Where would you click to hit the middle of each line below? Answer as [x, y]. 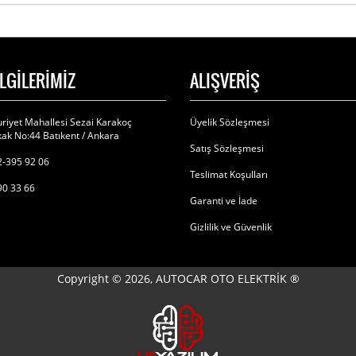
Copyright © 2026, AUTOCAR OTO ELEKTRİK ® [178, 279]
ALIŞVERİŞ [225, 80]
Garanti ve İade [224, 201]
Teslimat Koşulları [229, 174]
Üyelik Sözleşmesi [230, 122]
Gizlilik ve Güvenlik [231, 227]
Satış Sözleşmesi [227, 148]
